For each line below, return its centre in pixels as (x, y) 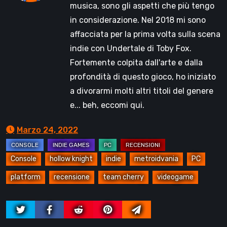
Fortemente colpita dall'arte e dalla (136, 63)
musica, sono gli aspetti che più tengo (142, 6)
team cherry (123, 177)
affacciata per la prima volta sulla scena (145, 34)
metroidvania (156, 159)
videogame (175, 177)
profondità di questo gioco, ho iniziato (143, 77)
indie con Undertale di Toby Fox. (131, 49)
